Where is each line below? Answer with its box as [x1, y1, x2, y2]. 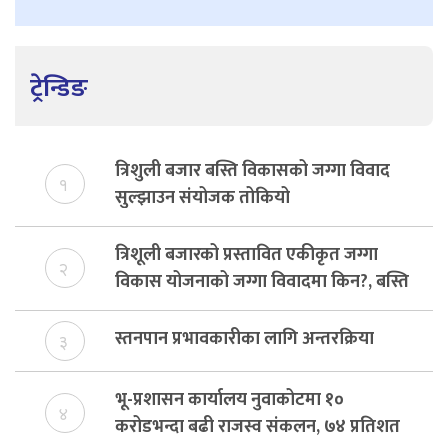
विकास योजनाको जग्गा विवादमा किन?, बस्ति [114, 266, 409, 297]
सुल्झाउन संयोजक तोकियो [114, 182, 290, 213]
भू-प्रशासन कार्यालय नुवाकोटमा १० [114, 384, 344, 415]
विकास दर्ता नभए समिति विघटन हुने [114, 293, 350, 324]
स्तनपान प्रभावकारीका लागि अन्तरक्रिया [114, 323, 374, 354]
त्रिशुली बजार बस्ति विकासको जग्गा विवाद [114, 155, 390, 186]
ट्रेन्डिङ [30, 67, 88, 109]
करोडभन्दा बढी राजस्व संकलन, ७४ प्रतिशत [114, 411, 400, 442]
